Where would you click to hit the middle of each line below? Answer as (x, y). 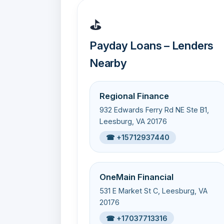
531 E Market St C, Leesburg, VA (154, 191)
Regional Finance (134, 96)
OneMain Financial (137, 177)
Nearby (108, 62)
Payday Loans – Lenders (152, 45)
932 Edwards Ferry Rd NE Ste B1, (154, 110)
